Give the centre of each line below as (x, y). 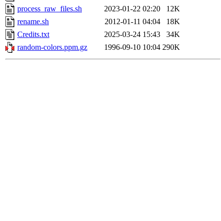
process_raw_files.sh (50, 9)
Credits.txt (33, 35)
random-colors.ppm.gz (52, 47)
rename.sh (33, 22)
